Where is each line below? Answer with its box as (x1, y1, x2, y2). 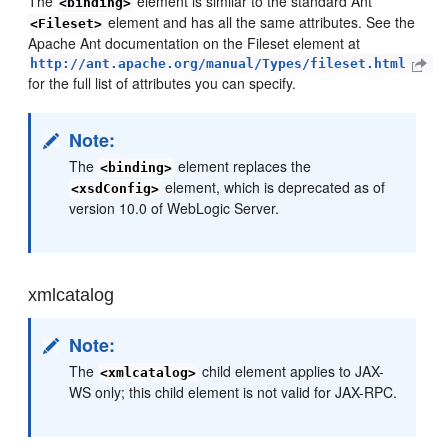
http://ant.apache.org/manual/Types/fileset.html (30, 55, 407, 71)
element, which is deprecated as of (161, 176, 386, 197)
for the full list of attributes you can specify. (28, 72, 297, 93)
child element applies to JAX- (198, 361, 385, 382)
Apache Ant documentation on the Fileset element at (28, 32, 361, 53)
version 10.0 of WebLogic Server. (69, 197, 280, 218)
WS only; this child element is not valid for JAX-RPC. (69, 382, 398, 403)
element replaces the (174, 155, 312, 176)
